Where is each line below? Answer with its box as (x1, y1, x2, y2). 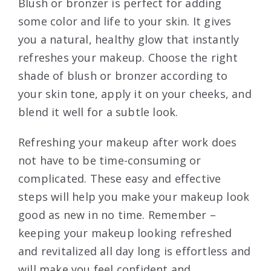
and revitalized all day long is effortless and (18, 243, 251, 258)
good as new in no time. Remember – (18, 207, 216, 222)
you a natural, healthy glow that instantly (18, 31, 240, 47)
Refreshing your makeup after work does (18, 134, 237, 149)
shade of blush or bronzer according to (18, 68, 228, 83)
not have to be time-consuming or (18, 152, 201, 168)
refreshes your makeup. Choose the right (18, 50, 238, 65)
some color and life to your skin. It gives (18, 13, 232, 28)
